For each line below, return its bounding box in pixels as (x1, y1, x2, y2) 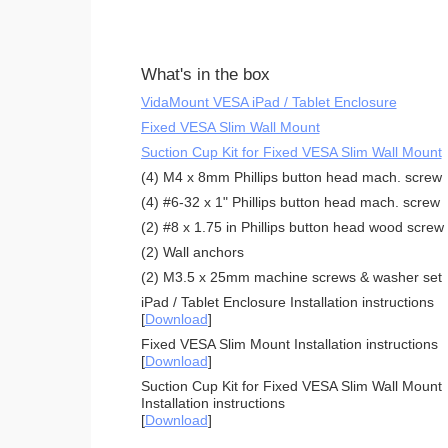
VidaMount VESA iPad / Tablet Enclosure (140, 93, 397, 110)
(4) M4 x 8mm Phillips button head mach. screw (140, 168, 442, 185)
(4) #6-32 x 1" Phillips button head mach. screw (140, 193, 440, 210)
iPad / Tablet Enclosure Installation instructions (140, 293, 434, 310)
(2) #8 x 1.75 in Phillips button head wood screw (140, 218, 444, 235)
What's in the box (140, 64, 270, 84)
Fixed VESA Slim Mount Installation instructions (140, 335, 438, 352)
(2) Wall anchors (140, 243, 244, 260)
